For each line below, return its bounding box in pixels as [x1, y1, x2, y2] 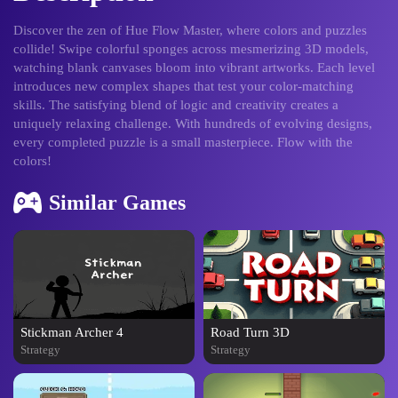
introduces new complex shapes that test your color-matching [13, 79, 354, 93]
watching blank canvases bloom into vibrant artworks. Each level [13, 60, 375, 75]
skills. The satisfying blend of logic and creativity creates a [13, 98, 338, 112]
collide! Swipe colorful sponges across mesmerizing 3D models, [13, 42, 369, 56]
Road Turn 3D [211, 325, 290, 339]
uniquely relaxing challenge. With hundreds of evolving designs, [13, 116, 372, 131]
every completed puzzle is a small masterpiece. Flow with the [13, 135, 353, 149]
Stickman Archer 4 [20, 325, 123, 339]
